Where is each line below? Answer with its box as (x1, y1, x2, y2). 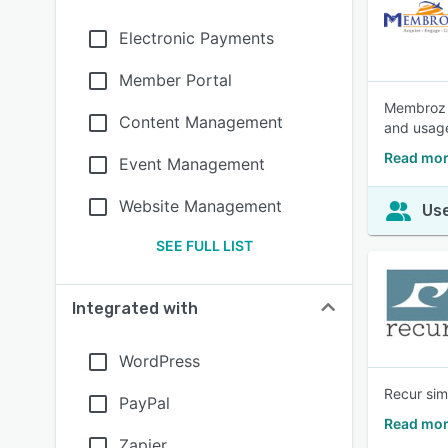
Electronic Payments (119, 28, 274, 48)
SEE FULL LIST (155, 237, 253, 254)
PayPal (119, 393, 170, 413)
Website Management (119, 196, 282, 216)
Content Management (119, 112, 283, 132)
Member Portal (119, 70, 232, 90)
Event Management (119, 154, 265, 174)
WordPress (119, 351, 200, 371)
